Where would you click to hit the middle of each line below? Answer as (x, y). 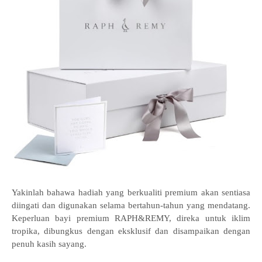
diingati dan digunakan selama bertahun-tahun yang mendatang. (131, 206)
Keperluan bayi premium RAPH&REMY (90, 218)
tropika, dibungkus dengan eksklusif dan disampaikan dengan (131, 231)
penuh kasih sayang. (49, 244)
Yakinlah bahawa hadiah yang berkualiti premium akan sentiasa (131, 193)
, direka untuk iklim (210, 218)
